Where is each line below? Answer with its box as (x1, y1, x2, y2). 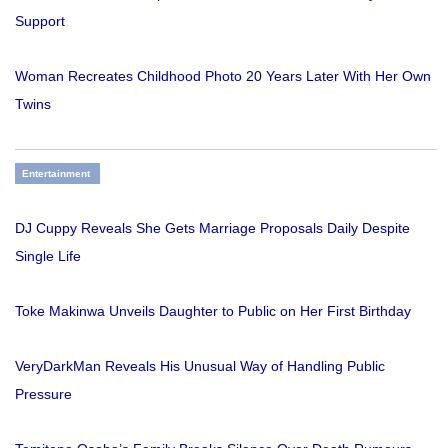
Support (15, 13, 65, 30)
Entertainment (22, 168, 90, 180)
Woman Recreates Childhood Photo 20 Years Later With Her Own (15, 68, 431, 85)
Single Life (15, 248, 81, 265)
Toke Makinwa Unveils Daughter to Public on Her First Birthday (15, 303, 411, 320)
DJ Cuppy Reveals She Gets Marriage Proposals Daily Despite (15, 220, 410, 237)
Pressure (15, 386, 72, 403)
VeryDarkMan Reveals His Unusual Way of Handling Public (15, 358, 385, 375)
